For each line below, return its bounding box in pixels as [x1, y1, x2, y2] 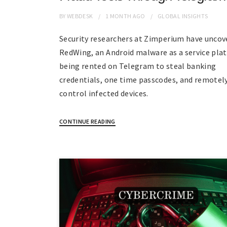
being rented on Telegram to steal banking [59, 61, 216, 71]
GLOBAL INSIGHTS [158, 12, 208, 20]
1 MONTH [105, 12, 132, 20]
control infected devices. [59, 88, 148, 99]
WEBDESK [67, 12, 93, 20]
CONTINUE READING [59, 118, 116, 126]
